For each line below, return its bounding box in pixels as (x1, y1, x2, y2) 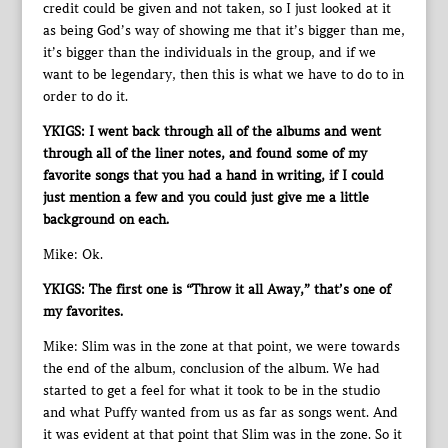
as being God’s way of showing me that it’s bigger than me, (42, 22, 405, 39)
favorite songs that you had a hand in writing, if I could (42, 167, 384, 184)
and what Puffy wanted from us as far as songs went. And (42, 404, 398, 421)
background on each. (42, 211, 169, 228)
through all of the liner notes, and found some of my (42, 145, 367, 162)
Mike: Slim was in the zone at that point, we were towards (42, 338, 400, 355)
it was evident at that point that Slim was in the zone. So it (42, 426, 402, 443)
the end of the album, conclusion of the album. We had (42, 360, 380, 377)
